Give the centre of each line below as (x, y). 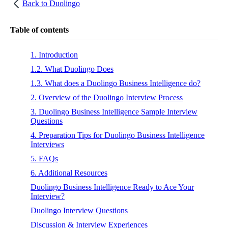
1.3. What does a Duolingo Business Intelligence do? (116, 83)
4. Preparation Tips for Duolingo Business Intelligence (118, 135)
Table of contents (39, 30)
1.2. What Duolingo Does (72, 69)
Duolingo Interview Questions (79, 210)
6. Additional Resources (69, 173)
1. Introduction (54, 54)
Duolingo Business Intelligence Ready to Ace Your (112, 187)
